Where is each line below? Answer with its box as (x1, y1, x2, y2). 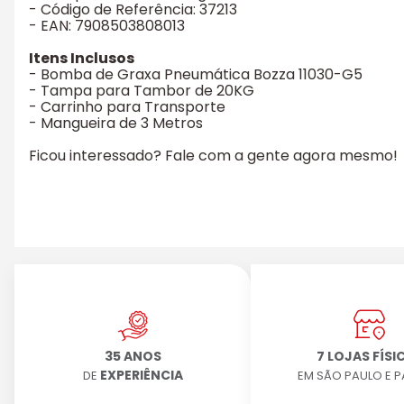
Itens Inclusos (29, 48, 134, 69)
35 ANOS (104, 347, 161, 366)
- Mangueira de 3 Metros (29, 113, 203, 134)
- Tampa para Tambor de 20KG (29, 80, 254, 102)
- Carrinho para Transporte (29, 96, 225, 118)
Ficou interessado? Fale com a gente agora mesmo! (29, 145, 398, 167)
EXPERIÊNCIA (99, 366, 183, 385)
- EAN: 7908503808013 (29, 15, 185, 37)
